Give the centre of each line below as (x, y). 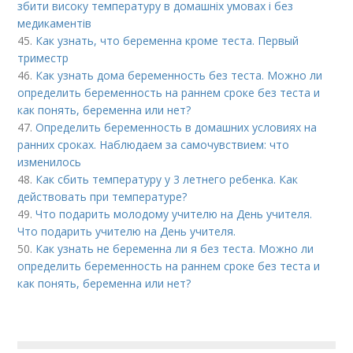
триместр (43, 58)
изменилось (50, 162)
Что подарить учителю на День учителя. (127, 232)
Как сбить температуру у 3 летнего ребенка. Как (167, 180)
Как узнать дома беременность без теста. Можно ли (179, 76)
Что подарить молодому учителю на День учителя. (174, 214)
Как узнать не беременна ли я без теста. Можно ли (175, 249)
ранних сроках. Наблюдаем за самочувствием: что (154, 145)
